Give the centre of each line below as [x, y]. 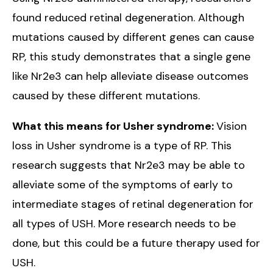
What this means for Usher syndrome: [114, 126]
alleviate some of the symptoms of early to [122, 185]
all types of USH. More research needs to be [124, 224]
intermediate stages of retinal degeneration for [133, 204]
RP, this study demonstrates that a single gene [131, 57]
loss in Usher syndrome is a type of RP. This [122, 146]
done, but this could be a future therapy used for [136, 243]
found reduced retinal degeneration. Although [128, 18]
